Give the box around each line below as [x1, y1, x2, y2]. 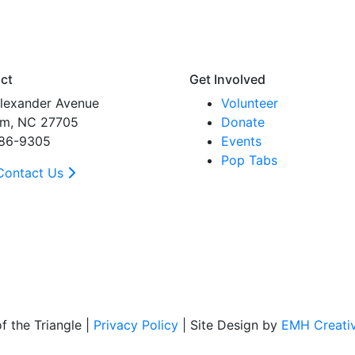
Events [221, 133, 261, 149]
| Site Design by [178, 317, 281, 333]
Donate [221, 114, 265, 130]
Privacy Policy [94, 317, 178, 333]
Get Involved [189, 71, 265, 87]
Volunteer [221, 95, 278, 111]
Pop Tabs [221, 152, 277, 168]
